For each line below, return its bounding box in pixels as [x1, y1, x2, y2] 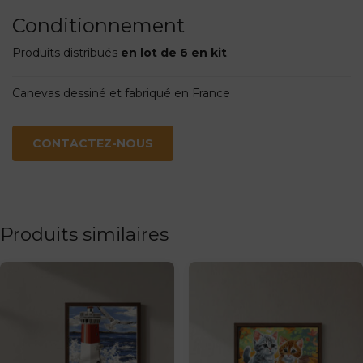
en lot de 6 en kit [121, 45, 227, 61]
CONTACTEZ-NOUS [32, 135, 153, 151]
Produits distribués [12, 45, 121, 61]
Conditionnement [12, 14, 185, 38]
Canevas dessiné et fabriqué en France [12, 85, 230, 100]
